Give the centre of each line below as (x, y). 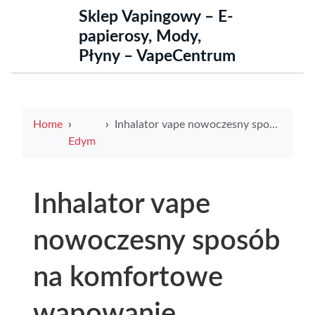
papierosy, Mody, (140, 37)
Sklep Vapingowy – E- (156, 17)
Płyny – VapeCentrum (157, 56)
